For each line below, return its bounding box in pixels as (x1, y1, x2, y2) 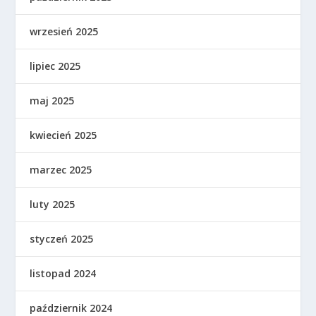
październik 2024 (30, 300, 113, 315)
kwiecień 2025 (30, 128, 97, 142)
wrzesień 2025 (30, 24, 99, 38)
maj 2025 (30, 93, 75, 107)
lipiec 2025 (30, 59, 81, 73)
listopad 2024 (30, 266, 97, 280)
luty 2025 (30, 197, 75, 211)
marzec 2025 (30, 162, 92, 176)
